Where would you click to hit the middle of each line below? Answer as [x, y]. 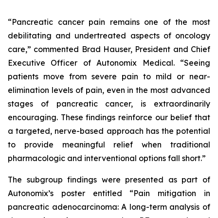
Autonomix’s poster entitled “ [71, 193]
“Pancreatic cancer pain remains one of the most [109, 22]
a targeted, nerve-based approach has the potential [109, 131]
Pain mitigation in [172, 193]
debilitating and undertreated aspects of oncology [109, 36]
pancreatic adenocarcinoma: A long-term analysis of [109, 207]
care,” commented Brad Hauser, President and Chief [109, 49]
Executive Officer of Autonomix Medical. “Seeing [109, 63]
